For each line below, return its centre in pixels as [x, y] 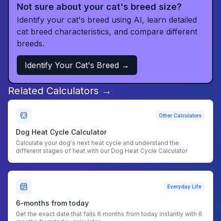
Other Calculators [180, 115]
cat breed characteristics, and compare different [107, 32]
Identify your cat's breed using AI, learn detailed [107, 20]
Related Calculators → [60, 91]
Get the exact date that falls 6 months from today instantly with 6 [109, 214]
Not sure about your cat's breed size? [99, 7]
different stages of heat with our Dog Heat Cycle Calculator [102, 151]
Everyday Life [184, 186]
